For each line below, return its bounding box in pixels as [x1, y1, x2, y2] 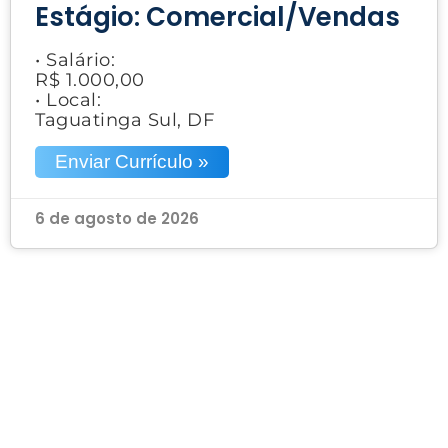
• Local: [35, 88, 101, 111]
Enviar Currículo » [55, 150, 209, 172]
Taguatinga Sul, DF [35, 108, 214, 131]
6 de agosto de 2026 [35, 207, 199, 229]
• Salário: [35, 48, 115, 71]
